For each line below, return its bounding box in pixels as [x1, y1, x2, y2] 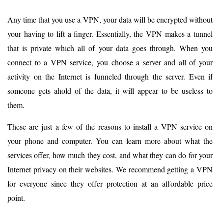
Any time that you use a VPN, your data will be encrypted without [7, 14, 213, 25]
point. [7, 192, 25, 203]
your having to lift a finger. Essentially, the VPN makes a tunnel [7, 28, 213, 39]
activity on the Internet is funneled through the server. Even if [7, 71, 213, 82]
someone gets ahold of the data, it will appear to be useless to [7, 85, 213, 96]
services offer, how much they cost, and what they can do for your [7, 149, 213, 160]
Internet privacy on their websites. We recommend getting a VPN [7, 164, 213, 174]
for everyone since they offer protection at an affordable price [7, 178, 213, 189]
